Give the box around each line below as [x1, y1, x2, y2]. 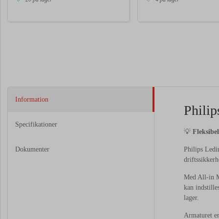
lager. [184, 194, 199, 201]
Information [15, 95, 48, 103]
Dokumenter [15, 145, 49, 153]
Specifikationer [15, 120, 57, 128]
